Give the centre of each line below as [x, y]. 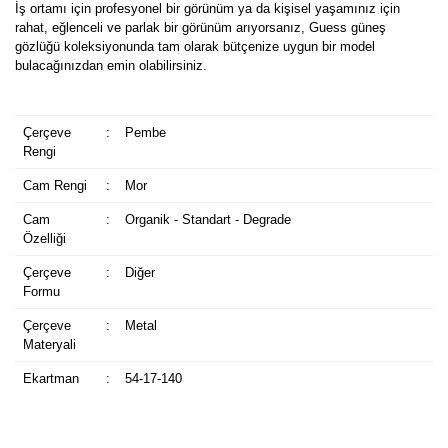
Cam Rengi [54, 186]
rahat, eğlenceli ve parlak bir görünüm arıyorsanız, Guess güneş [200, 28]
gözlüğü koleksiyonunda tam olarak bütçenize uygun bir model [195, 47]
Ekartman [50, 379]
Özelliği [44, 239]
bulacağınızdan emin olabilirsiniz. [111, 66]
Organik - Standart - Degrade [207, 220]
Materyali [49, 345]
